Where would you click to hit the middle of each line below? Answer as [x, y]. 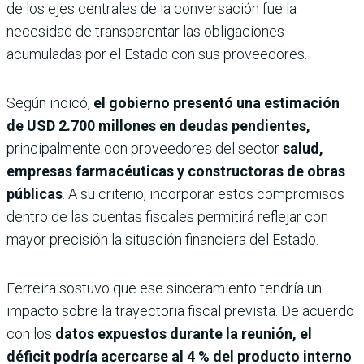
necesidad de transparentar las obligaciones [145, 32]
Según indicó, [50, 103]
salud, [303, 149]
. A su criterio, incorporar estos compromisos [204, 194]
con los [29, 334]
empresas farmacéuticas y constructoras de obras [176, 171]
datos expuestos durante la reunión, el [182, 334]
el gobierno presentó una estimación [217, 103]
